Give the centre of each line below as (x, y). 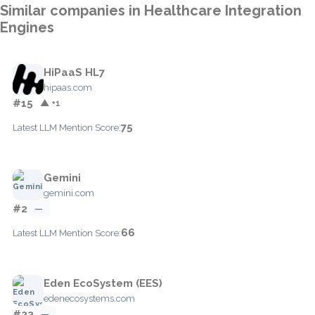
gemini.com (69, 193)
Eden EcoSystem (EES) (103, 283)
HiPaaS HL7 (74, 72)
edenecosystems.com (89, 298)
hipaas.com (68, 87)
